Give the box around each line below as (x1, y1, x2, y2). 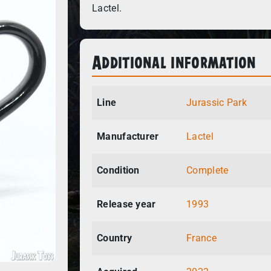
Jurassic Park (186, 97, 247, 109)
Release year (97, 198, 156, 211)
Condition (97, 165, 140, 177)
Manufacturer (97, 131, 159, 143)
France (186, 232, 217, 244)
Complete (186, 165, 229, 177)
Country (97, 232, 132, 244)
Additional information (92, 48, 256, 75)
